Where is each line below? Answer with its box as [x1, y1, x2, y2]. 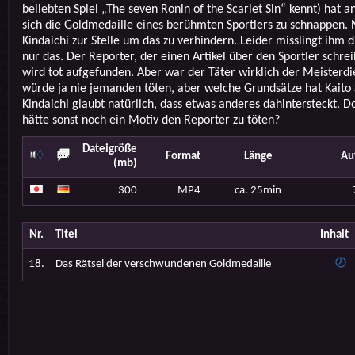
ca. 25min [235, 185, 281, 197]
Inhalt [319, 229, 349, 241]
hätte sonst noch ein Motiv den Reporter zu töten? [21, 114, 280, 127]
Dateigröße [82, 143, 137, 155]
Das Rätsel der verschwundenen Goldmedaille [55, 258, 271, 270]
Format [165, 151, 200, 162]
